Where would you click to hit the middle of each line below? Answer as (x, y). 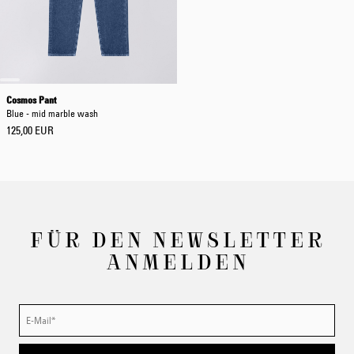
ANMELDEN (177, 261)
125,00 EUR (30, 130)
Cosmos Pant (31, 100)
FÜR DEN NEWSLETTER (177, 239)
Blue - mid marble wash (52, 113)
